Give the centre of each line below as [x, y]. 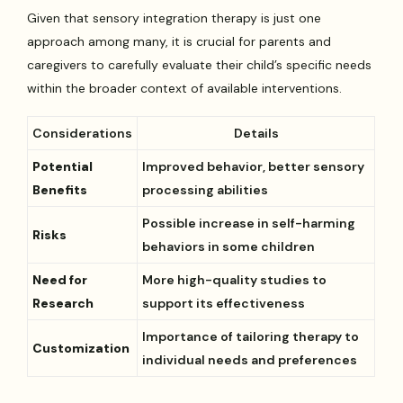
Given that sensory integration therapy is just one [175, 18]
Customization [81, 349]
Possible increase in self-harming [249, 224]
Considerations [83, 134]
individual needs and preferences [250, 360]
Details [256, 134]
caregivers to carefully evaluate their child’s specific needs [200, 65]
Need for [60, 280]
